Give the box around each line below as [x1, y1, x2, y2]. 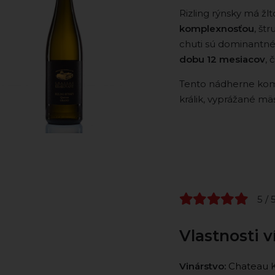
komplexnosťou [179, 22, 254, 34]
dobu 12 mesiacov [179, 53, 265, 65]
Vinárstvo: [179, 260, 226, 273]
